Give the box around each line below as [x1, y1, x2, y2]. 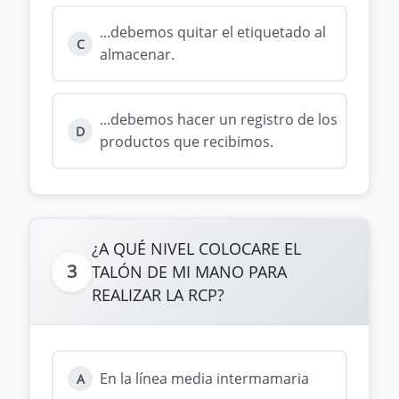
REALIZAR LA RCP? [92, 284, 224, 305]
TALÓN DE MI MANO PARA [92, 261, 287, 282]
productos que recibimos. [100, 132, 273, 151]
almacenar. [100, 45, 175, 64]
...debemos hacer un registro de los [100, 110, 338, 129]
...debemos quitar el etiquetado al [100, 22, 326, 42]
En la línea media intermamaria [100, 368, 309, 388]
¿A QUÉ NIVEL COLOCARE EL [92, 238, 301, 259]
